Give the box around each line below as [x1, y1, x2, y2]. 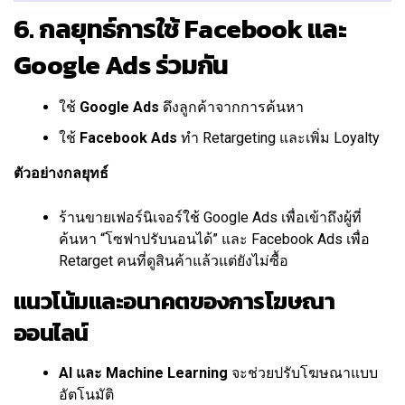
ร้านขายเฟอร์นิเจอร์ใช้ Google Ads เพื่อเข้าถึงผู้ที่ [59, 209, 362, 227]
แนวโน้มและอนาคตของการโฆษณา [14, 284, 335, 319]
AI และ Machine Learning [59, 364, 228, 382]
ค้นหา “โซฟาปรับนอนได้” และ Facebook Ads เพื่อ [59, 231, 370, 249]
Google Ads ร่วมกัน [14, 45, 229, 85]
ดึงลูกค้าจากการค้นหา [159, 99, 304, 117]
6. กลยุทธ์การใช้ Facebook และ [14, 9, 347, 49]
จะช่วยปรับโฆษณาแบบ [228, 364, 378, 382]
